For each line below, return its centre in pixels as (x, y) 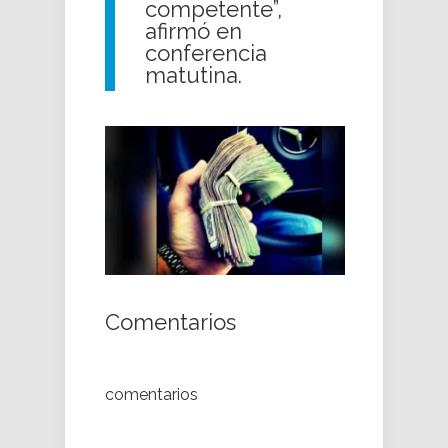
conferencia (206, 53)
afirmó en (193, 31)
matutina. (193, 75)
